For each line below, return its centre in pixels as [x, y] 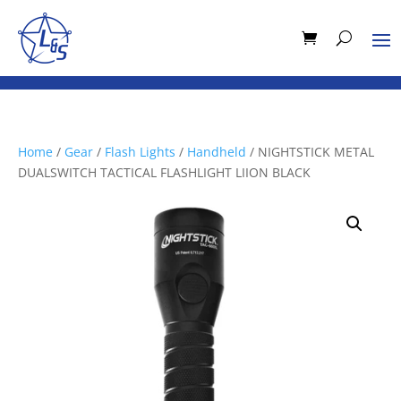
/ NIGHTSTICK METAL [310, 152]
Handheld [217, 152]
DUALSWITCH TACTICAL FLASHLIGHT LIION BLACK [164, 172]
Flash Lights [140, 152]
